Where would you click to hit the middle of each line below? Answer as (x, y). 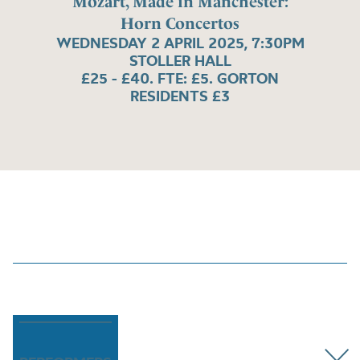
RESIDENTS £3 (180, 96)
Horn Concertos (180, 23)
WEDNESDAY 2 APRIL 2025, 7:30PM (180, 43)
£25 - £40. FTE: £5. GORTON (180, 78)
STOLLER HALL (180, 60)
